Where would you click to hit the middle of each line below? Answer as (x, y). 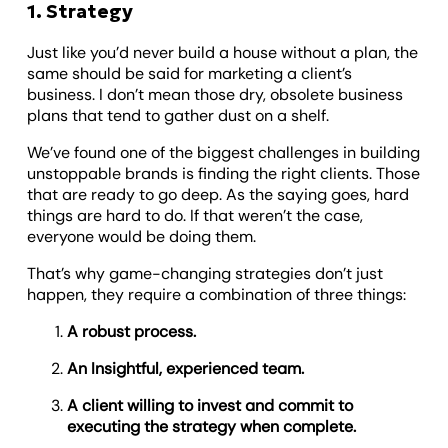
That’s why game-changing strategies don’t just (205, 273)
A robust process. (132, 331)
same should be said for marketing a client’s (190, 73)
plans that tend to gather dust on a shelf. (178, 115)
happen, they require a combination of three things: (217, 294)
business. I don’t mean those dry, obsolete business (215, 94)
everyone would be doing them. (144, 236)
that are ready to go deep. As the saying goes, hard (218, 194)
